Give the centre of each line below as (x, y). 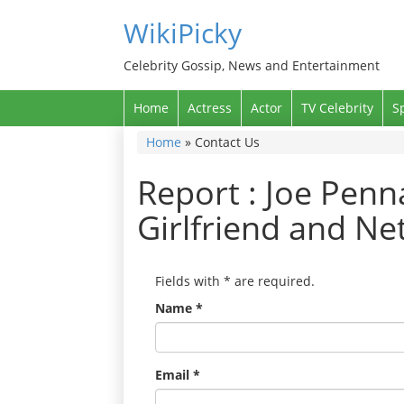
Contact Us (227, 142)
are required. (273, 281)
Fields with (189, 281)
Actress (210, 108)
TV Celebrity (337, 108)
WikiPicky (183, 33)
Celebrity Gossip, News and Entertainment (252, 65)
